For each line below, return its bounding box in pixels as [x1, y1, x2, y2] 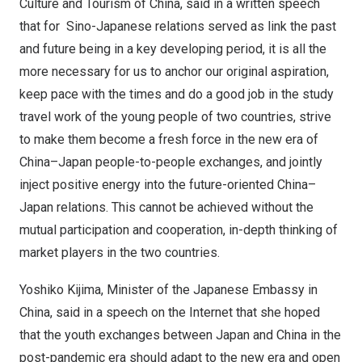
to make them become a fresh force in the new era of [19, 132, 318, 147]
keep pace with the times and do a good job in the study [19, 86, 334, 102]
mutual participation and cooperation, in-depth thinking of [19, 222, 338, 238]
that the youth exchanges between [19, 327, 216, 343]
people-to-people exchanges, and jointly [92, 154, 322, 170]
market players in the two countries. [19, 245, 220, 260]
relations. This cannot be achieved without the [53, 200, 314, 215]
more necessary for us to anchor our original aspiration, [19, 64, 329, 79]
